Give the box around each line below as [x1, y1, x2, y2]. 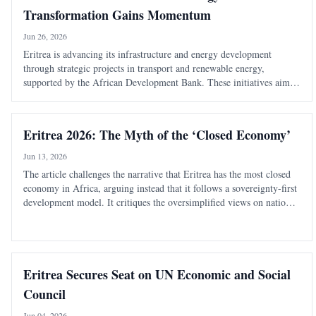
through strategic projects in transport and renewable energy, [23, 61, 265, 75]
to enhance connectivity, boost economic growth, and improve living [23, 90, 297, 104]
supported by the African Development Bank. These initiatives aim [23, 75, 290, 90]
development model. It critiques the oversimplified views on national [23, 195, 298, 209]
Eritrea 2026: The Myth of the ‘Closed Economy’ [23, 126, 291, 145]
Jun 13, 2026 [23, 150, 67, 162]
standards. [23, 104, 63, 118]
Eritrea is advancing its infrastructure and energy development [23, 47, 272, 61]
